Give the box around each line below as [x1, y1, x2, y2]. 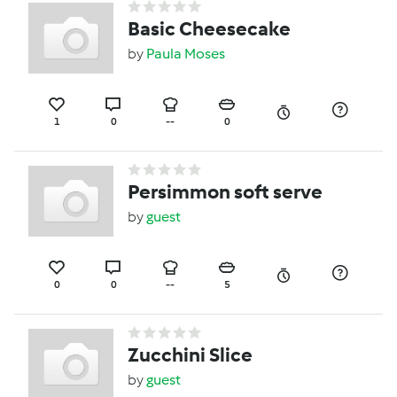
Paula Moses [146, 45, 225, 63]
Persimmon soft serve [128, 180, 323, 205]
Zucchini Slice [128, 342, 253, 367]
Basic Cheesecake [128, 17, 291, 42]
